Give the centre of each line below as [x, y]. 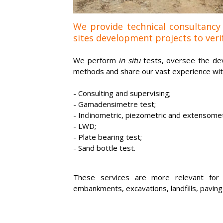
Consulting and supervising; [124, 93]
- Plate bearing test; [108, 137]
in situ [130, 60]
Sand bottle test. [107, 148]
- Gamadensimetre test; [114, 104]
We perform [96, 60]
